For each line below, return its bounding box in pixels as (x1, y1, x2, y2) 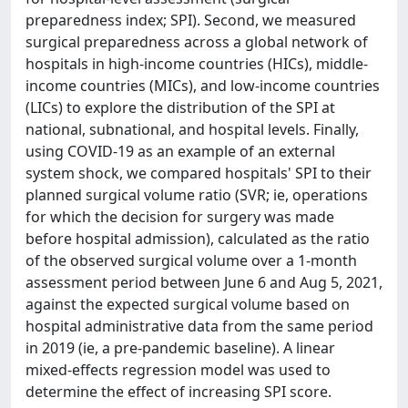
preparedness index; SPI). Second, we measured (25, 10, 356, 30)
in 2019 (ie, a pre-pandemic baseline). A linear (25, 338, 335, 358)
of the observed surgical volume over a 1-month (25, 250, 357, 270)
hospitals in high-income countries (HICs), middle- (25, 54, 368, 74)
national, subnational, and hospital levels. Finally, (25, 119, 359, 139)
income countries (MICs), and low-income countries (25, 76, 380, 96)
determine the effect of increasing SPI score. (25, 382, 331, 402)
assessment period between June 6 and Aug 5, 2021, (25, 272, 382, 292)
